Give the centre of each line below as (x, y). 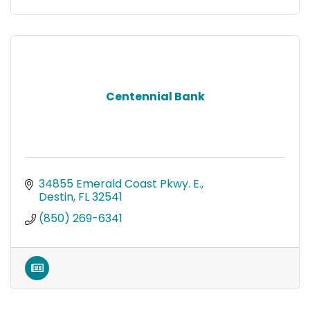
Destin (56, 197)
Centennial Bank (155, 96)
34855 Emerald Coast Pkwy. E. (120, 183)
